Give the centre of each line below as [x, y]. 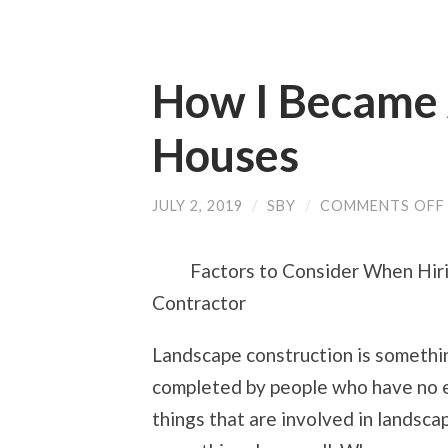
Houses [225, 155]
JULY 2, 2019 [197, 205]
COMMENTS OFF [382, 205]
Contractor [199, 302]
